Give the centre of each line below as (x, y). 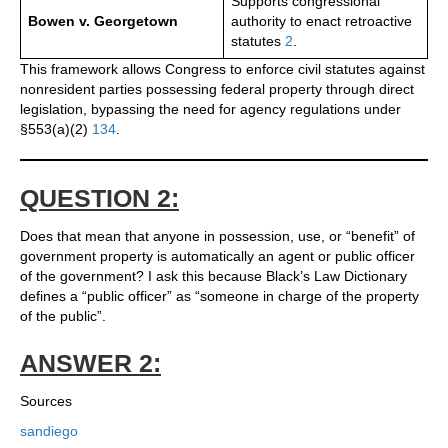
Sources (46, 401)
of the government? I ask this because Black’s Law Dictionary (213, 276)
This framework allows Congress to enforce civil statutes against (222, 69)
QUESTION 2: (99, 198)
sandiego (49, 431)
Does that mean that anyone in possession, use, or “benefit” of (217, 236)
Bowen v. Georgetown (103, 21)
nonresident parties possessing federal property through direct (217, 89)
